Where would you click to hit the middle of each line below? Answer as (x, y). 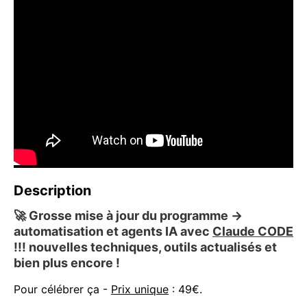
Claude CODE (253, 232)
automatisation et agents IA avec (113, 232)
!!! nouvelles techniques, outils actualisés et (145, 247)
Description (52, 191)
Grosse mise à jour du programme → (134, 216)
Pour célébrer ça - (62, 290)
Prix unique (140, 290)
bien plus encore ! (68, 263)
